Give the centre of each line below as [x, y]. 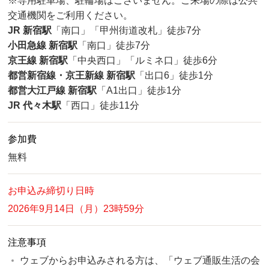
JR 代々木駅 [35, 106]
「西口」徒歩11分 [101, 106]
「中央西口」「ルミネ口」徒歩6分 [143, 61]
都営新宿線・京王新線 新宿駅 [72, 76]
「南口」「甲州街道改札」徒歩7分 [127, 31]
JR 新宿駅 [30, 31]
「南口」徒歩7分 [114, 46]
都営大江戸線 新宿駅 [53, 91]
